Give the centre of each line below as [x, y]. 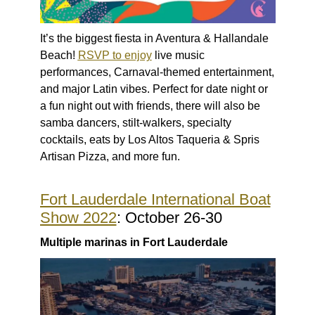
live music [178, 56]
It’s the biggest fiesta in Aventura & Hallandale [154, 39]
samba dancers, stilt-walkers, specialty [135, 123]
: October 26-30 [169, 218]
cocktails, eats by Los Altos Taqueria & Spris [149, 140]
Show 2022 [78, 218]
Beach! [59, 56]
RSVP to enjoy [115, 56]
